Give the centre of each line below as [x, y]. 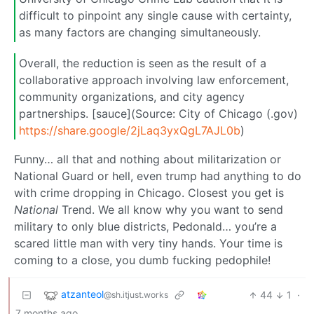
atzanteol [82, 294]
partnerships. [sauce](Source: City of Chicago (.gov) [158, 113]
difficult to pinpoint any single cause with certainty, [155, 16]
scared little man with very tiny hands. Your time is [148, 244]
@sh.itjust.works [136, 295]
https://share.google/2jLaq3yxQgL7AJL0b [130, 130]
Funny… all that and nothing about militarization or [148, 159]
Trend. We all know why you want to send [171, 210]
